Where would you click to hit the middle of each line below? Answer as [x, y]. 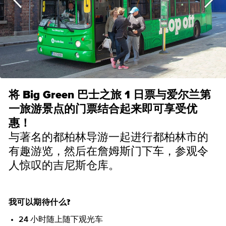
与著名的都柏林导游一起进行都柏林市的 [108, 138]
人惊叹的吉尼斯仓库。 [64, 166]
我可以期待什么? [40, 202]
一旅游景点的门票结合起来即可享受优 [103, 109]
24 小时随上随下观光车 [61, 219]
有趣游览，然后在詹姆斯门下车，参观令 [108, 152]
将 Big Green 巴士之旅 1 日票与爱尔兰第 [110, 95]
